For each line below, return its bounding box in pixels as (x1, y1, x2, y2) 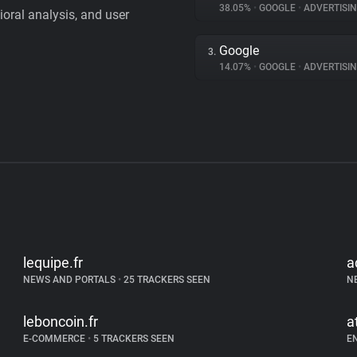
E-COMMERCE (23, 333, 88, 344)
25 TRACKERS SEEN (121, 274, 211, 285)
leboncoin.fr (23, 313, 99, 330)
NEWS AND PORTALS (23, 274, 119, 285)
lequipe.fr (23, 254, 84, 271)
